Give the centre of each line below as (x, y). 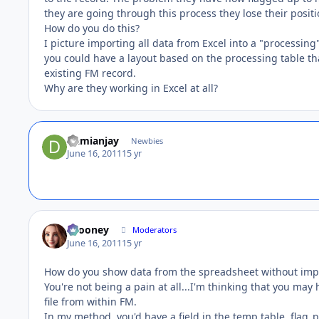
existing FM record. (90, 73)
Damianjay (93, 140)
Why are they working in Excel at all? (131, 88)
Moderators (155, 230)
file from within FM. (90, 301)
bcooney (88, 230)
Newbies (147, 140)
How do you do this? (92, 28)
